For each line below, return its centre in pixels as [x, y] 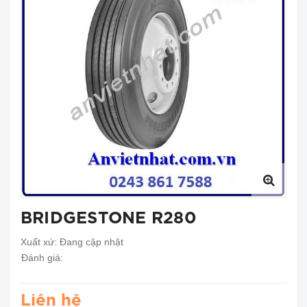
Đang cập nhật [91, 242]
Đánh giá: [41, 258]
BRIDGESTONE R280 [109, 219]
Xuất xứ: [40, 242]
